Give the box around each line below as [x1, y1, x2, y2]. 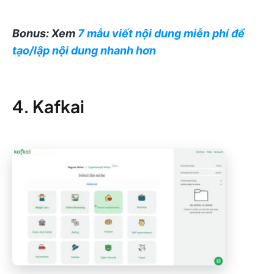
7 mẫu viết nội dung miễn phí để [78, 27, 245, 40]
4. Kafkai [12, 95, 84, 117]
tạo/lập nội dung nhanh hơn [12, 44, 156, 57]
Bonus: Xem [12, 27, 78, 40]
